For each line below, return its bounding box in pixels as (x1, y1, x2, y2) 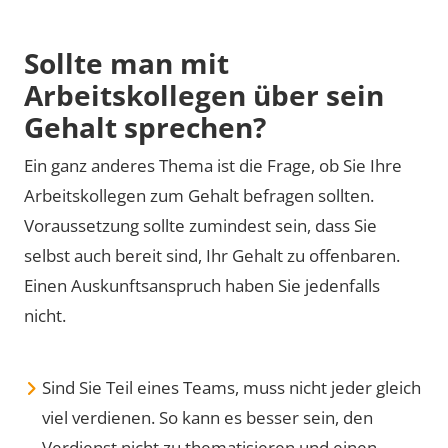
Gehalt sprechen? (24, 108, 266, 147)
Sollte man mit (24, 44, 229, 83)
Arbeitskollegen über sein (24, 76, 384, 115)
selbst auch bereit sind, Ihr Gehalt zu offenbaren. (24, 243, 400, 267)
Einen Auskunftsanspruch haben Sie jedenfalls (24, 273, 380, 297)
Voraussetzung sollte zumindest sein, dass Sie (24, 213, 377, 237)
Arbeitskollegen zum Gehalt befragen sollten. (24, 183, 374, 207)
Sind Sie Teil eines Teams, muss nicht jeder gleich (42, 375, 421, 399)
